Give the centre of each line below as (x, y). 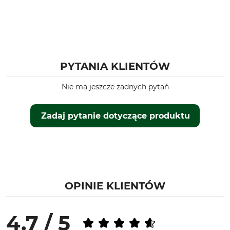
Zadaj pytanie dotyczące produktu (115, 116)
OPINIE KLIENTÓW (115, 186)
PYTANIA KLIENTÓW (115, 66)
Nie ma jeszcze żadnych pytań (115, 87)
